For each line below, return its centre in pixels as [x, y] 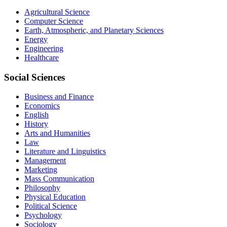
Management [45, 161]
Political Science [51, 206]
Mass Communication [59, 179]
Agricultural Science [57, 12]
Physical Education [55, 197]
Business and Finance [59, 97]
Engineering [44, 49]
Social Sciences [34, 77]
